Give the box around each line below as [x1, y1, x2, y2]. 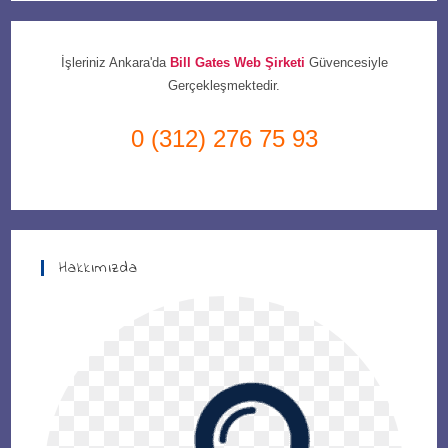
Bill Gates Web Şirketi [169, 55, 309, 70]
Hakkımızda [59, 256, 139, 280]
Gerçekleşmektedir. [168, 78, 280, 93]
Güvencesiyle [308, 55, 388, 70]
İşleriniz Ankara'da [60, 55, 170, 70]
